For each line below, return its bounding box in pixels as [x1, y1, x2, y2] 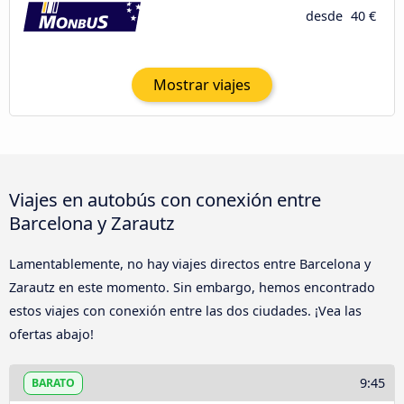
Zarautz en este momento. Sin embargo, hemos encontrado [9, 279, 375, 297]
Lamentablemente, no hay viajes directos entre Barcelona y [9, 255, 371, 273]
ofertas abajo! [9, 326, 94, 344]
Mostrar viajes [153, 74, 251, 95]
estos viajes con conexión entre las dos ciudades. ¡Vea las [9, 302, 362, 320]
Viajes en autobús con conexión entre [9, 187, 321, 213]
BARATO [32, 374, 75, 390]
